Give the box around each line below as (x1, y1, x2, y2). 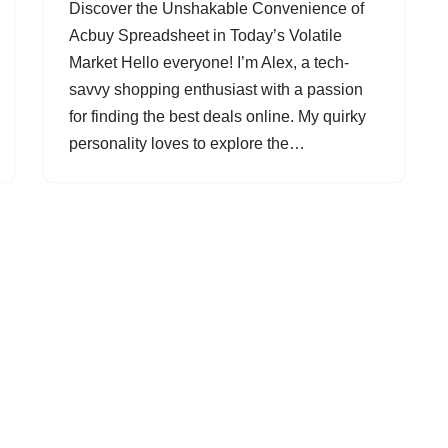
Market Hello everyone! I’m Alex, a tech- (69, 54, 349, 71)
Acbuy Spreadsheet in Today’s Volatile (69, 27, 342, 44)
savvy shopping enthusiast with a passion (69, 81, 363, 98)
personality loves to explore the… (69, 135, 309, 152)
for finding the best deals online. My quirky (69, 108, 366, 125)
